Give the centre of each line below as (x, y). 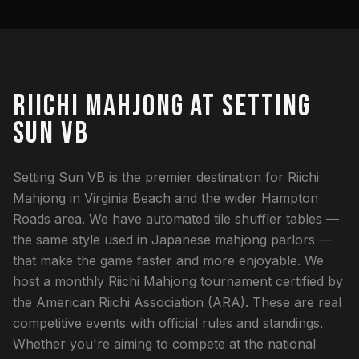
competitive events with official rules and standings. (168, 323)
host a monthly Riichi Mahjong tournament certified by (178, 281)
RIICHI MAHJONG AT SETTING (162, 106)
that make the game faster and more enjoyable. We (168, 260)
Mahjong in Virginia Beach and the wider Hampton (165, 198)
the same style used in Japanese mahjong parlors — (172, 240)
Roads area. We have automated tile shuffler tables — (176, 219)
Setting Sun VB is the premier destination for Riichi (166, 177)
